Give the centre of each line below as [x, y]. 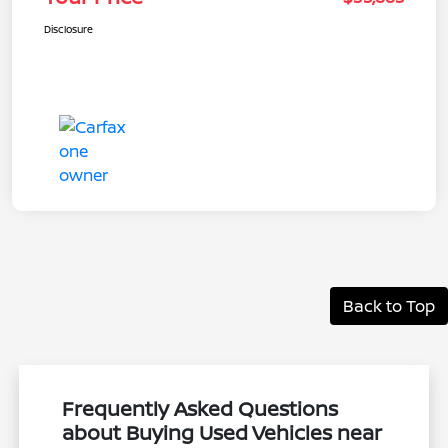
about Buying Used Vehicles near [222, 432]
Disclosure [68, 28]
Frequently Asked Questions [200, 408]
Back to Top [389, 305]
